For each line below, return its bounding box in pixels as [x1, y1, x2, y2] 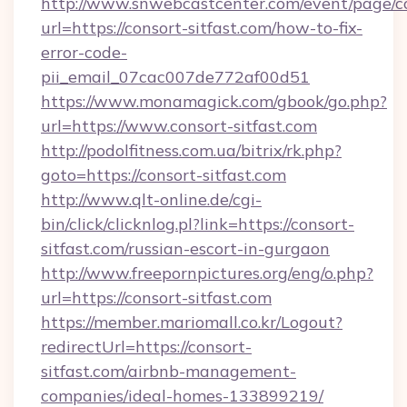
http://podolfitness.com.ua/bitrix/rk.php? [41, 140, 342, 161]
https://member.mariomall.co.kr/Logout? [41, 312, 342, 333]
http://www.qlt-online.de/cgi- [41, 189, 262, 210]
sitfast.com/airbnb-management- [41, 361, 296, 382]
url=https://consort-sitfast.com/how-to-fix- [41, 17, 362, 38]
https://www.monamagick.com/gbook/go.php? [41, 91, 387, 112]
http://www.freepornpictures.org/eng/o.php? [41, 263, 373, 283]
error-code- [41, 42, 127, 63]
